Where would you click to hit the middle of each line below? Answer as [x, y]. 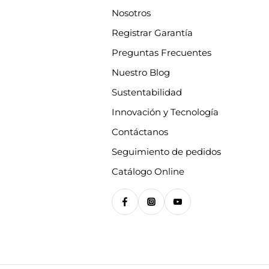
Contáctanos [140, 132]
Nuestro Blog [141, 72]
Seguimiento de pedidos [166, 152]
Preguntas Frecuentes [161, 53]
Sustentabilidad [147, 92]
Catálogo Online [148, 171]
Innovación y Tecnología [165, 112]
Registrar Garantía [152, 33]
